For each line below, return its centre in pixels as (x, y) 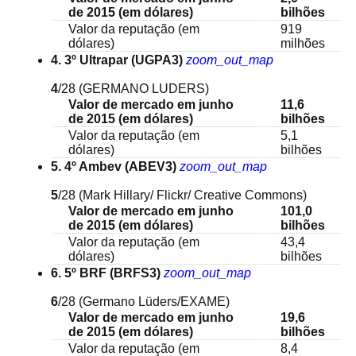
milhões (303, 43)
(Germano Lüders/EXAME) (154, 302)
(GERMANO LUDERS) (144, 89)
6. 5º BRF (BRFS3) (106, 273)
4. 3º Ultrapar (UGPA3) (117, 60)
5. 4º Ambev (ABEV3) (114, 166)
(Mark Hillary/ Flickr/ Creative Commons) (193, 195)
